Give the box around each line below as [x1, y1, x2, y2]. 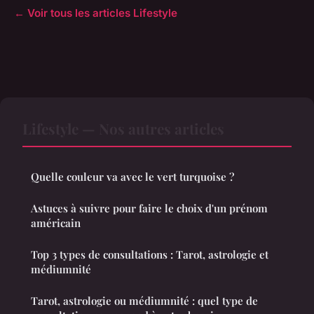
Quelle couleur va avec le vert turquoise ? [31, 170, 234, 184]
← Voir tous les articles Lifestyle [14, 6, 177, 20]
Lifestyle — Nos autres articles [22, 118, 224, 139]
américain [31, 216, 81, 231]
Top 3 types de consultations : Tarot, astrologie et [31, 247, 268, 262]
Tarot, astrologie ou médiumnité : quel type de [31, 294, 258, 308]
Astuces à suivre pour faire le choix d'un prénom [31, 201, 268, 216]
